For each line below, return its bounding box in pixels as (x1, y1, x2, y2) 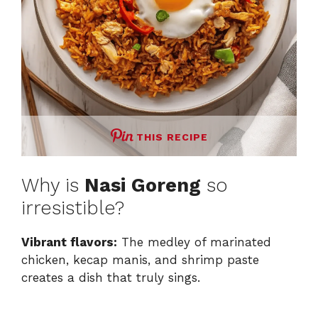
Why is (21, 174, 84, 197)
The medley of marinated (117, 235, 271, 250)
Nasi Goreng (84, 174, 201, 197)
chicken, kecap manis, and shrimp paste (21, 253, 259, 268)
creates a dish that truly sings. (21, 270, 200, 285)
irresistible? (21, 197, 124, 220)
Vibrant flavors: (21, 235, 117, 250)
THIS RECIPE (136, 131, 208, 143)
